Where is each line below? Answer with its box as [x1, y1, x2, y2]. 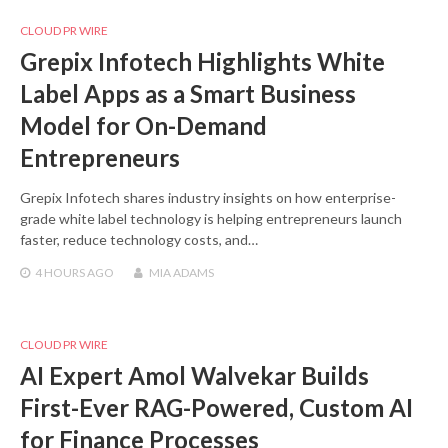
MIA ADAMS [149, 265, 214, 281]
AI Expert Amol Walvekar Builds [20, 361, 369, 391]
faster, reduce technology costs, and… [20, 231, 258, 249]
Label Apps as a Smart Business [20, 79, 356, 109]
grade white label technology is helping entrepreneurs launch [20, 210, 402, 228]
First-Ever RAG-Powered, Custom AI [20, 393, 413, 423]
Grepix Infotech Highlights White [20, 47, 385, 77]
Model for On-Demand [20, 111, 267, 141]
